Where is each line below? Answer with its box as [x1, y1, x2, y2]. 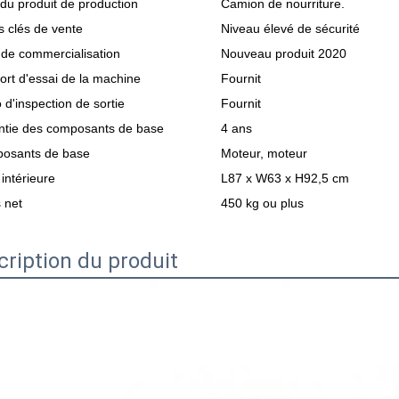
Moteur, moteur [221, 146, 307, 160]
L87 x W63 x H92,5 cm [221, 171, 349, 185]
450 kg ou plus [221, 196, 304, 210]
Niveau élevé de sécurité [221, 21, 360, 36]
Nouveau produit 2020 [221, 46, 346, 61]
